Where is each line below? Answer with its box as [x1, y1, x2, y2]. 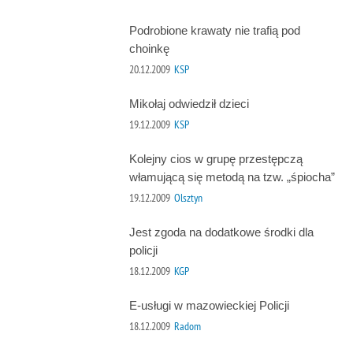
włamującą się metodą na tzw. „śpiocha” [128, 170, 335, 184]
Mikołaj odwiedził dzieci [128, 97, 249, 111]
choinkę [128, 42, 169, 56]
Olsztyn [173, 191, 203, 205]
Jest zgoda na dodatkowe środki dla [128, 225, 314, 240]
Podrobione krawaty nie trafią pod [128, 24, 300, 38]
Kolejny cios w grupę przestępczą [128, 152, 303, 166]
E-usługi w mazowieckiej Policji [128, 299, 289, 313]
